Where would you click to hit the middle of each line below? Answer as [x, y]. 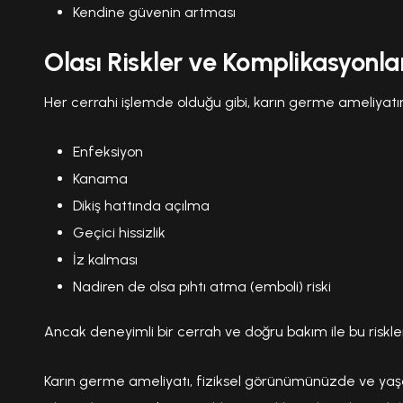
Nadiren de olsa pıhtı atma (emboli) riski [202, 286]
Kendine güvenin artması [154, 12]
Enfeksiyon [108, 151]
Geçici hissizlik [119, 232]
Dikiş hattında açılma [141, 205]
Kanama [100, 178]
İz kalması [105, 259]
